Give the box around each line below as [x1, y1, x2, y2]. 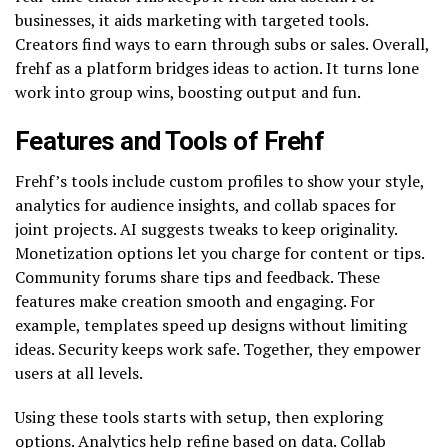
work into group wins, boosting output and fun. [15, 80, 361, 103]
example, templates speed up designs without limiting [15, 313, 407, 336]
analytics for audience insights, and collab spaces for [15, 193, 396, 216]
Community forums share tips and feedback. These [15, 265, 380, 288]
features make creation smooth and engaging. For [15, 289, 375, 312]
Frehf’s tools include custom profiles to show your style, [15, 169, 424, 192]
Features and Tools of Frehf [15, 125, 325, 156]
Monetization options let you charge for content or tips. [15, 241, 424, 264]
